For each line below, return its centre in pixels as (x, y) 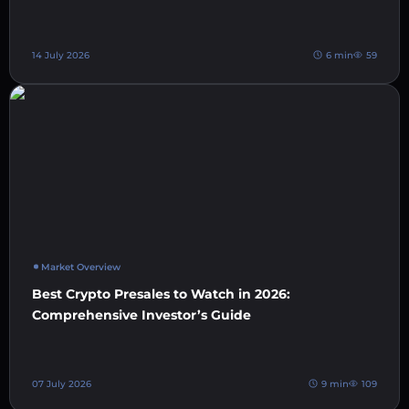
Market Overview (81, 267)
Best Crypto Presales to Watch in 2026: (161, 294)
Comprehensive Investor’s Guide (142, 315)
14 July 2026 (61, 55)
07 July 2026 (62, 383)
